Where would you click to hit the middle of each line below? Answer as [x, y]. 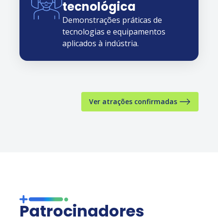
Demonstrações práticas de [112, 20]
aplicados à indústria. [100, 43]
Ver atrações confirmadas [133, 101]
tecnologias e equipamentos [114, 31]
